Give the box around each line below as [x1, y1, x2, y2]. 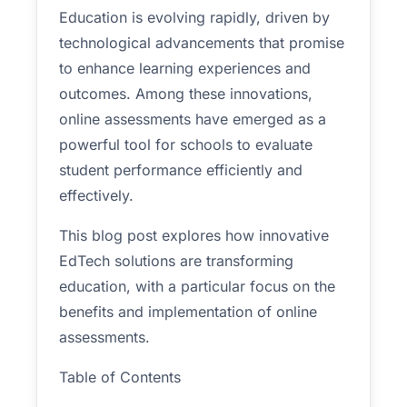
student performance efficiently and [59, 161, 303, 179]
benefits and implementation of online [59, 303, 317, 321]
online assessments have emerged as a [59, 110, 326, 128]
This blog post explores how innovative [59, 226, 329, 244]
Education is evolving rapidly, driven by [59, 8, 330, 26]
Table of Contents [59, 368, 181, 386]
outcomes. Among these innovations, [59, 84, 313, 103]
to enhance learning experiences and [59, 59, 311, 77]
